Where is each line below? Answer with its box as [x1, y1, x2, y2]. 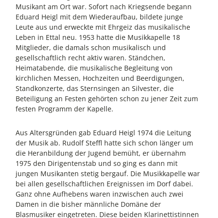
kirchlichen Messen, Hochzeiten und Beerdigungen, [16, 73, 184, 83]
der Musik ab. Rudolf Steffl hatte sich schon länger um [16, 138, 193, 147]
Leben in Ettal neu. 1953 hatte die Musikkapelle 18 [16, 32, 180, 42]
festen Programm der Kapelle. [16, 104, 113, 113]
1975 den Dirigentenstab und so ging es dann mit [16, 158, 178, 168]
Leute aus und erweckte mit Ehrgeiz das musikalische [16, 22, 190, 32]
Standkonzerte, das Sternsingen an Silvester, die [16, 83, 174, 93]
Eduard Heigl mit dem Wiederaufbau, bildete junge [16, 12, 183, 21]
